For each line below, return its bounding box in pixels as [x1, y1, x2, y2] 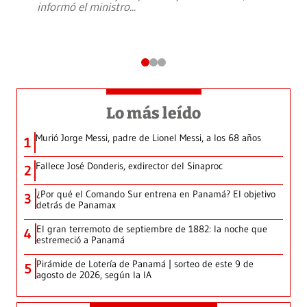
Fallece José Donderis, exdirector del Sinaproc [36, 160, 223, 173]
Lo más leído [106, 103, 201, 123]
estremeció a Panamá [36, 234, 125, 247]
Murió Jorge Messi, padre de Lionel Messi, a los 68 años [36, 132, 261, 145]
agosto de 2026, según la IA [36, 269, 151, 282]
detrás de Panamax [36, 199, 116, 212]
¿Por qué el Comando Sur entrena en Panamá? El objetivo [36, 188, 275, 201]
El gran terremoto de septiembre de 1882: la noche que [36, 223, 267, 236]
